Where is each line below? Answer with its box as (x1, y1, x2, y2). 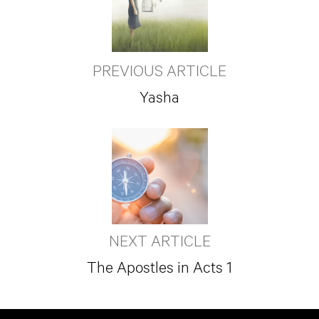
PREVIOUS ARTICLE (93, 59, 226, 79)
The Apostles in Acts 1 (87, 256, 232, 276)
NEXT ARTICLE (108, 229, 211, 249)
